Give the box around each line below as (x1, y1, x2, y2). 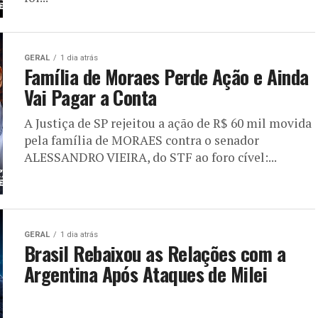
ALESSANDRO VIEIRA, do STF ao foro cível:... (24, 149, 277, 165)
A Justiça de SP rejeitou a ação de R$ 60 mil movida (24, 115, 312, 131)
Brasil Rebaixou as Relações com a (24, 239, 286, 268)
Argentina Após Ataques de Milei (24, 260, 268, 288)
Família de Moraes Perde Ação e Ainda (24, 62, 309, 91)
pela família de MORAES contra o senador (24, 132, 259, 148)
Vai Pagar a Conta (24, 83, 157, 111)
